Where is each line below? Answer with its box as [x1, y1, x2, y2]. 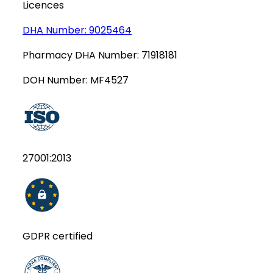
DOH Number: [23, 73, 90, 87]
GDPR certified [23, 229, 93, 243]
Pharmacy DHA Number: [23, 48, 141, 62]
